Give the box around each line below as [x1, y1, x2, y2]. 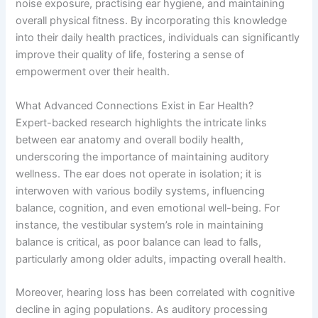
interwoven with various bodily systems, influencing [16, 184, 265, 197]
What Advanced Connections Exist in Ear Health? [16, 99, 254, 112]
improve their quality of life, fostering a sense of [16, 48, 245, 62]
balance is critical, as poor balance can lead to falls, [16, 235, 262, 248]
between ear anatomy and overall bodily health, [16, 133, 244, 146]
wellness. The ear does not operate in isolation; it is [16, 167, 263, 180]
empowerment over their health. [16, 65, 170, 79]
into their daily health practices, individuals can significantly [16, 31, 300, 45]
